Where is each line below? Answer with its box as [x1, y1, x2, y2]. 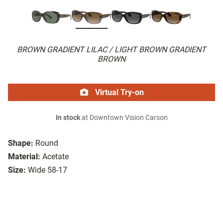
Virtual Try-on [93, 88, 144, 98]
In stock [55, 113, 80, 122]
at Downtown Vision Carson [80, 113, 168, 122]
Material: [8, 152, 40, 162]
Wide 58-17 [28, 165, 67, 175]
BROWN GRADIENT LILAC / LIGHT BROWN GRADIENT [17, 45, 206, 55]
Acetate [42, 152, 69, 162]
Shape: [8, 138, 33, 148]
